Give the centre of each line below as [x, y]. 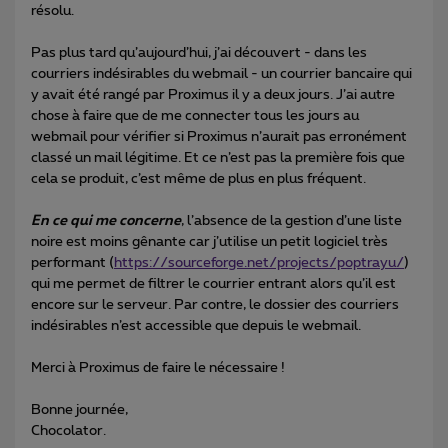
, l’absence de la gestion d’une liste [291, 221]
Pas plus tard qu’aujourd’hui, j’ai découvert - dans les [199, 53]
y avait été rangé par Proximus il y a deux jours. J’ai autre [213, 95]
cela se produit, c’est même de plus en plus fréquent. [198, 179]
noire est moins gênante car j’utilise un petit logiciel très [209, 242]
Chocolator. [68, 431]
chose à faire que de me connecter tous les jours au [195, 116]
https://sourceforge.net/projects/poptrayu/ [259, 263]
